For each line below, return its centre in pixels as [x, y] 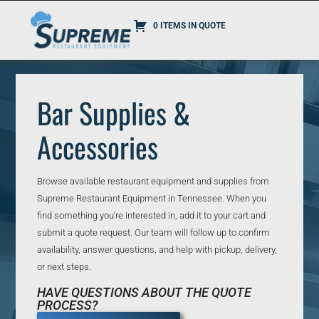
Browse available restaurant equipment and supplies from [153, 182]
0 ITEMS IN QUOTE [189, 26]
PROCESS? [68, 305]
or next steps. [64, 267]
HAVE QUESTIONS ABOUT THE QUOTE [145, 292]
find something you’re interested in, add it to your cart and [152, 216]
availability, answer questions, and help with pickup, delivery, [157, 250]
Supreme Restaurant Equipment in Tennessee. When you [152, 199]
